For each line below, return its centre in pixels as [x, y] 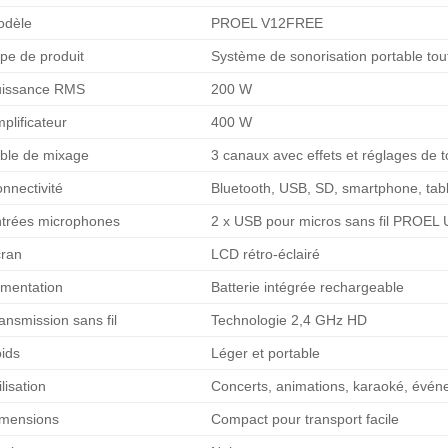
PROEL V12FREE [267, 23]
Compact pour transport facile [305, 419]
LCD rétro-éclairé [266, 254]
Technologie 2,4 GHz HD [289, 320]
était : [375, 24]
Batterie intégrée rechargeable [308, 287]
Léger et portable [266, 353]
